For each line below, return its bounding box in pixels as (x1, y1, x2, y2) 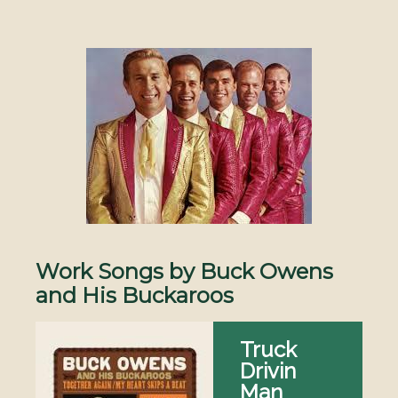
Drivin (240, 357, 296, 384)
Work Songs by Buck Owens (36, 258, 333, 284)
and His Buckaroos (36, 282, 234, 308)
